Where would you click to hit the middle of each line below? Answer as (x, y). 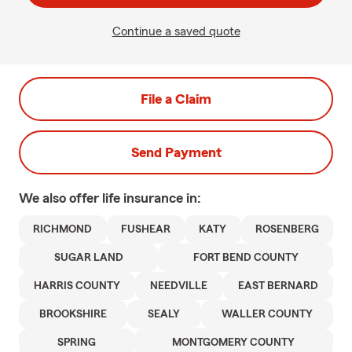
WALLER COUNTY (267, 314)
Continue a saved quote (176, 31)
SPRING (76, 343)
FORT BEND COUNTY (246, 258)
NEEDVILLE (179, 286)
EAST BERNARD (278, 286)
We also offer (60, 198)
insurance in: (162, 198)
